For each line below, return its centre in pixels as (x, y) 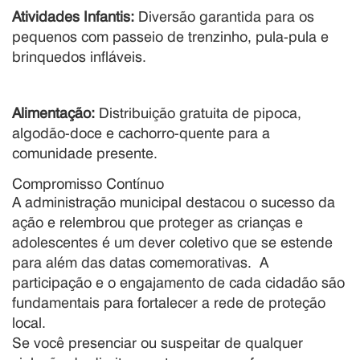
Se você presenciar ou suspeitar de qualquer (157, 342)
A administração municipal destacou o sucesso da (174, 201)
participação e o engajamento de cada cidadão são (178, 282)
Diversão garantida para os (224, 16)
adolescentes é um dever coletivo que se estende (172, 241)
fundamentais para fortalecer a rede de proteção (169, 302)
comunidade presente (83, 152)
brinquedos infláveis (77, 56)
